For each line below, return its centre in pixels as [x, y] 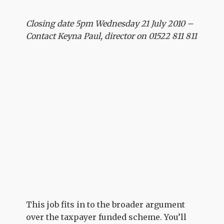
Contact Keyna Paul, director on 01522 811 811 [112, 36]
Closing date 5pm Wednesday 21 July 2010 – [110, 23]
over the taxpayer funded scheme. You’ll [106, 217]
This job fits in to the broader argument [106, 204]
